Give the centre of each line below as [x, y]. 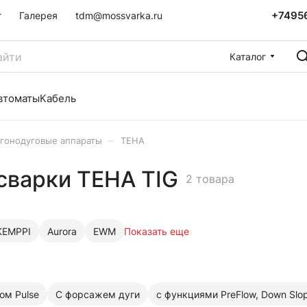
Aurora [62, 231]
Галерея [38, 15]
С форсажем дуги [98, 294]
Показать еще [157, 231]
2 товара [210, 179]
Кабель [58, 98]
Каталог [248, 56]
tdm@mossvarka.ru [119, 15]
